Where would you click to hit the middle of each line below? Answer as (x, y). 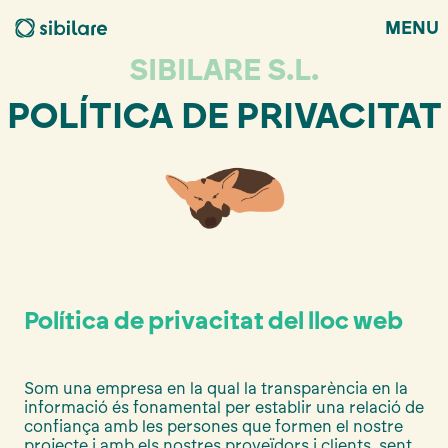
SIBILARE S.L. (224, 69)
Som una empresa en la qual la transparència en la (216, 388)
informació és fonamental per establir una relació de (224, 407)
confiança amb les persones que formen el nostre (213, 426)
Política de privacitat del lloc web (213, 320)
